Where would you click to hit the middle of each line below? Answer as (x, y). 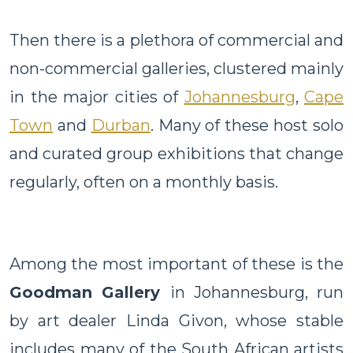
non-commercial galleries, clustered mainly (176, 68)
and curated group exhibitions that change (176, 153)
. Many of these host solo (247, 125)
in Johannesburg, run (256, 292)
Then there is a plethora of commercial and (176, 40)
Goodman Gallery (85, 292)
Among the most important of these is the (176, 264)
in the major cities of (97, 97)
